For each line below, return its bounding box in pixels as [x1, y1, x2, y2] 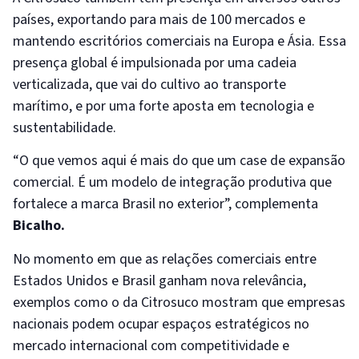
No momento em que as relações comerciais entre [13, 248, 317, 269]
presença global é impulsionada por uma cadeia [13, 52, 296, 73]
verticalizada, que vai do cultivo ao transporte [13, 74, 286, 95]
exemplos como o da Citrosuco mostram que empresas [13, 292, 345, 313]
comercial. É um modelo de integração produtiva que [13, 172, 332, 193]
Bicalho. [13, 216, 65, 236]
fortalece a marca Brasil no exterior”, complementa [13, 194, 318, 215]
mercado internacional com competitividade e [13, 335, 289, 356]
